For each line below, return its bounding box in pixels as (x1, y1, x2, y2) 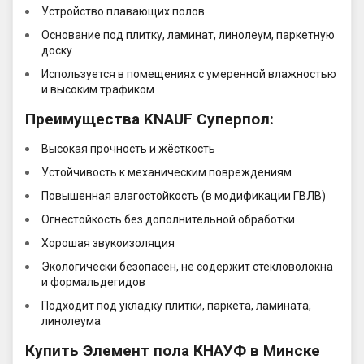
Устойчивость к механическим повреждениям (41, 166, 292, 180)
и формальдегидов (41, 275, 145, 289)
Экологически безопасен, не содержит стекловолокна (41, 260, 333, 274)
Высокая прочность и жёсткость (41, 142, 215, 156)
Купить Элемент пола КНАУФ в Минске (25, 341, 320, 361)
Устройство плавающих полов (41, 5, 205, 19)
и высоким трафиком (41, 83, 154, 97)
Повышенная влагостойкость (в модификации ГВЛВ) (41, 189, 326, 203)
